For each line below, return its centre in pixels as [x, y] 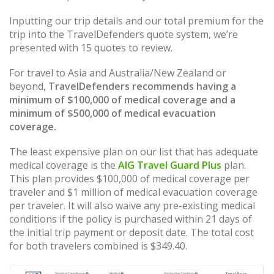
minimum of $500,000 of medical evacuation [113, 113]
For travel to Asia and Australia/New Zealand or [118, 72]
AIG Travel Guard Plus [170, 165]
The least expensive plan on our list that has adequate [134, 152]
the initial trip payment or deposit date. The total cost [131, 232]
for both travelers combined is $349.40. [98, 246]
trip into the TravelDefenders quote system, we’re [124, 34]
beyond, [29, 86]
